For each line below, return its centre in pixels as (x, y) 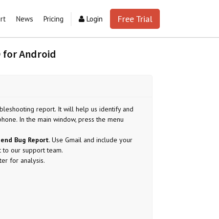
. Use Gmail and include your (90, 140)
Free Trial (135, 19)
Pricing (53, 19)
